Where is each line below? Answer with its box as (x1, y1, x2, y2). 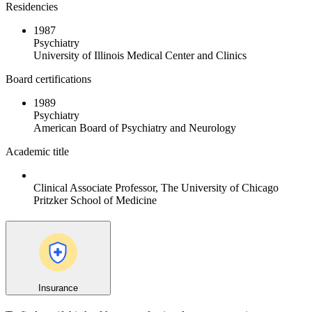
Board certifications (6, 73, 91, 86)
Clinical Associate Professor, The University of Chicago (33, 182, 279, 194)
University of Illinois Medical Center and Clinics (33, 49, 247, 62)
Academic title (6, 146, 69, 158)
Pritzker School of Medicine (33, 194, 157, 207)
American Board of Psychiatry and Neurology (33, 122, 236, 134)
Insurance (38, 282, 78, 293)
